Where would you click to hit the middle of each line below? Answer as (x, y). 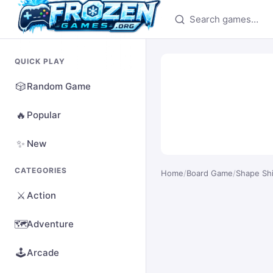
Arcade (43, 253)
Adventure (50, 224)
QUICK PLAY (40, 61)
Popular (44, 115)
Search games (195, 13)
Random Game (59, 86)
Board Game (210, 173)
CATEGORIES (41, 170)
